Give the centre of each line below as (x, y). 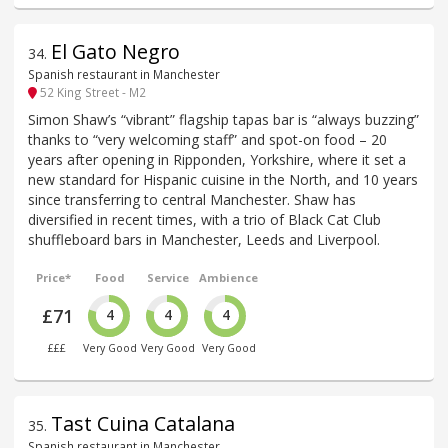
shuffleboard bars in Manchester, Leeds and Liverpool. (204, 239)
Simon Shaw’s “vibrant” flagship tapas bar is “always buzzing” (223, 119)
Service (168, 277)
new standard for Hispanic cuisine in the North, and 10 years (223, 179)
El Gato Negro (115, 52)
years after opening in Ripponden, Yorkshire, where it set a (217, 159)
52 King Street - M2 (91, 92)
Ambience (229, 277)
